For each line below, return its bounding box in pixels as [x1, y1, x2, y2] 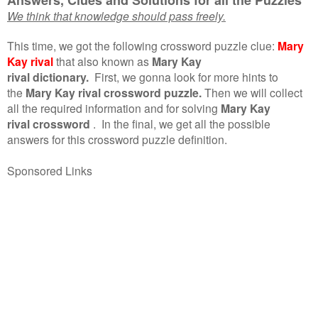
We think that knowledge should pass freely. [7, 7, 226, 23]
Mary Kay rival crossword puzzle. [26, 84, 202, 101]
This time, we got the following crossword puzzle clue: [7, 37, 275, 53]
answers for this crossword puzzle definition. [7, 131, 227, 147]
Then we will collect [204, 84, 302, 100]
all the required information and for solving [7, 99, 218, 116]
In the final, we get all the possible [96, 115, 270, 131]
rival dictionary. [7, 68, 89, 85]
